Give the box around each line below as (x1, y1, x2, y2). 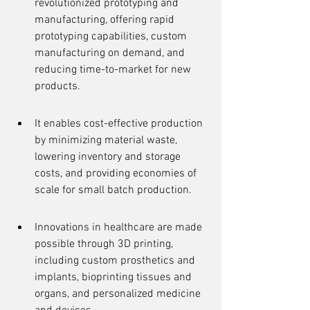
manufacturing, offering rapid (35, 13, 177, 27)
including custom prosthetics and (35, 254, 198, 268)
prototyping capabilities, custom (35, 30, 190, 44)
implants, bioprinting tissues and (35, 271, 194, 284)
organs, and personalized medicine (35, 287, 203, 301)
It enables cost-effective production (35, 117, 206, 131)
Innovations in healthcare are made (35, 221, 205, 235)
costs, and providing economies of (35, 167, 199, 181)
